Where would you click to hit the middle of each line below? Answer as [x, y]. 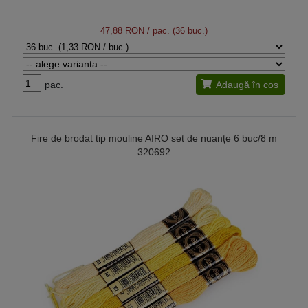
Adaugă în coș [247, 85]
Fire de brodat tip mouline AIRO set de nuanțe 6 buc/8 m [154, 138]
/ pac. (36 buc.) [176, 31]
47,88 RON [122, 31]
